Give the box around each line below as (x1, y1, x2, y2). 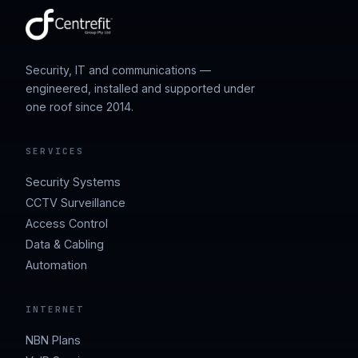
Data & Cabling (26, 237, 104, 251)
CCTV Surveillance (26, 195, 125, 209)
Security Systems (26, 174, 121, 189)
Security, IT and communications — (26, 63, 211, 78)
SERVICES (26, 145, 85, 157)
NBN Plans (26, 332, 81, 347)
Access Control (26, 216, 108, 230)
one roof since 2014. (26, 100, 133, 114)
